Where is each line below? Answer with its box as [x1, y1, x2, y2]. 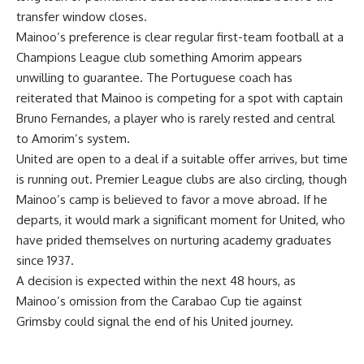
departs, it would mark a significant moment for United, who [16, 212, 345, 228]
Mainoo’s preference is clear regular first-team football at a [16, 29, 344, 45]
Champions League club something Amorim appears [16, 50, 302, 66]
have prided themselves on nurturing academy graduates [16, 232, 331, 249]
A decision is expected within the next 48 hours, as [16, 273, 296, 289]
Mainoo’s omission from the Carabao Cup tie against [16, 293, 302, 310]
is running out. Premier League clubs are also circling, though [16, 171, 347, 188]
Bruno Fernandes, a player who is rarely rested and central [16, 110, 335, 127]
